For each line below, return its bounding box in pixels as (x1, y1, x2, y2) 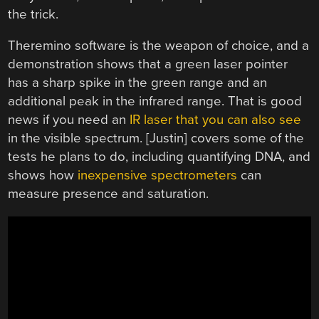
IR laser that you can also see (130, 112, 302, 128)
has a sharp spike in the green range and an (8, 75, 268, 91)
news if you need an (8, 112, 130, 128)
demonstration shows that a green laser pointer (8, 56, 288, 73)
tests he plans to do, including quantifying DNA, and (8, 149, 311, 165)
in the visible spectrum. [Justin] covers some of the (8, 130, 305, 147)
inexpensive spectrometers (78, 167, 238, 184)
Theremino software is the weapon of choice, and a (8, 38, 310, 54)
